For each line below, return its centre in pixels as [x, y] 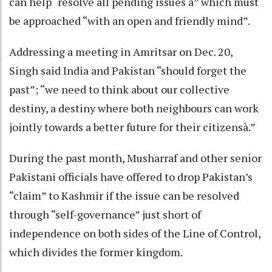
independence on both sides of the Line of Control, [135, 233]
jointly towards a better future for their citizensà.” [133, 127]
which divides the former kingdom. [97, 252]
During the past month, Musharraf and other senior [135, 158]
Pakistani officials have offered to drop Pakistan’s [131, 176]
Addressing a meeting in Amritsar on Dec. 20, [121, 51]
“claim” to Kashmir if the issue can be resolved [124, 195]
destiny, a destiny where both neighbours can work [134, 108]
